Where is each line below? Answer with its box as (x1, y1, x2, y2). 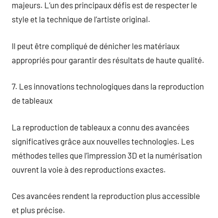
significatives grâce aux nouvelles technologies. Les (12, 136, 194, 146)
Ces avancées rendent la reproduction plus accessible (12, 191, 200, 200)
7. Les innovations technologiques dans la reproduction (12, 81, 204, 91)
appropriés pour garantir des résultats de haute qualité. (12, 54, 204, 65)
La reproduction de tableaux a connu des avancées (12, 122, 189, 132)
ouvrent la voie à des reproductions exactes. (12, 164, 166, 174)
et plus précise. (12, 205, 65, 215)
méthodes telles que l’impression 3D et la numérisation (12, 150, 202, 160)
